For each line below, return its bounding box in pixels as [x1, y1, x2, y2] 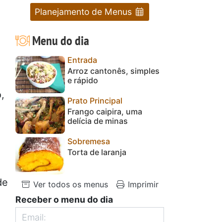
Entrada [67, 55, 97, 65]
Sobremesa [67, 136, 110, 146]
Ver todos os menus [31, 179, 108, 189]
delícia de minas [67, 115, 128, 126]
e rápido [67, 75, 98, 85]
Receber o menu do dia [15, 194, 113, 205]
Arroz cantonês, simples [67, 65, 160, 76]
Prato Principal [67, 95, 122, 106]
